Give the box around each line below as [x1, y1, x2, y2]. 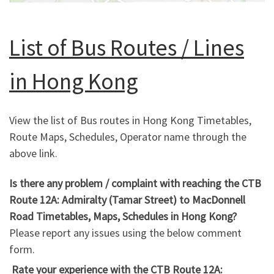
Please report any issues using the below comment [9, 226, 242, 240]
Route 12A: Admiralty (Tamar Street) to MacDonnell [9, 193, 245, 207]
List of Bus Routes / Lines [9, 33, 244, 62]
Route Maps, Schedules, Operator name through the [9, 129, 246, 144]
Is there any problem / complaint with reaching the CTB [9, 176, 261, 191]
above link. [9, 146, 57, 160]
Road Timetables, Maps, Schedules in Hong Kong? [9, 209, 237, 224]
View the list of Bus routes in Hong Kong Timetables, [9, 113, 251, 127]
